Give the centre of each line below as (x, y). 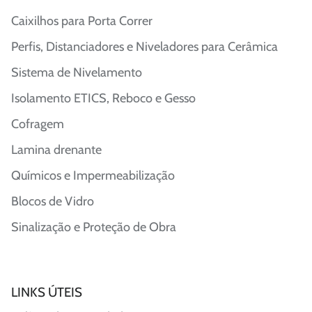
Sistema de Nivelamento (77, 72)
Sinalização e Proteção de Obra (94, 227)
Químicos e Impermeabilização (93, 175)
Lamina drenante (56, 150)
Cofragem (38, 124)
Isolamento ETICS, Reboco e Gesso (103, 98)
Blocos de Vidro (53, 201)
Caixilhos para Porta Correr (82, 21)
